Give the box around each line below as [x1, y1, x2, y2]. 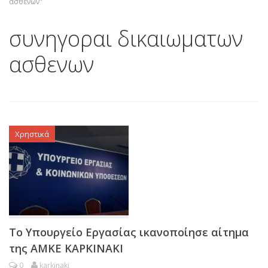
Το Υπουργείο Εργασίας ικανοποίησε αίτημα [9, 224, 249, 239]
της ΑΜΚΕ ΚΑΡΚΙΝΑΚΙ [9, 240, 123, 255]
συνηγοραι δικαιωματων [9, 23, 243, 53]
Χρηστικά [15, 128, 49, 139]
